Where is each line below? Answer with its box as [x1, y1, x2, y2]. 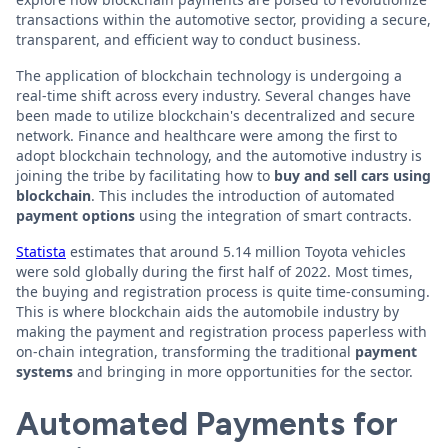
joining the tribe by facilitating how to [16, 166, 274, 185]
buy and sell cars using [274, 166, 431, 185]
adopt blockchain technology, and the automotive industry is [16, 146, 422, 165]
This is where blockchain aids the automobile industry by [16, 302, 399, 321]
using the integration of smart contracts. [135, 206, 412, 225]
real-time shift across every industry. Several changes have [16, 86, 411, 105]
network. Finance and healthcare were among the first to [16, 126, 397, 145]
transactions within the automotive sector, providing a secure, [16, 10, 431, 29]
